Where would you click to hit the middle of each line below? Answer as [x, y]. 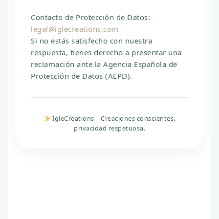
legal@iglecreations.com [75, 29]
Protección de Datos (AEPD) [80, 76]
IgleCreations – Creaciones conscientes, [113, 119]
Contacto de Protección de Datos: [90, 17]
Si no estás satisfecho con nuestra [91, 41]
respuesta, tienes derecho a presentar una [106, 53]
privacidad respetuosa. [109, 128]
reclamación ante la [67, 64]
